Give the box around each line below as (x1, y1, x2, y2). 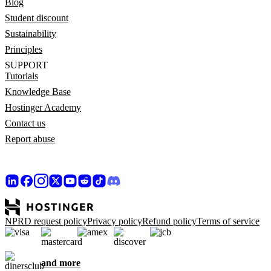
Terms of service (197, 215, 260, 226)
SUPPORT (5, 59, 48, 70)
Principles (5, 44, 42, 54)
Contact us (5, 117, 45, 128)
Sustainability (5, 28, 56, 39)
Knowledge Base (5, 86, 71, 97)
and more (41, 257, 80, 268)
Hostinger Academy (5, 102, 81, 113)
